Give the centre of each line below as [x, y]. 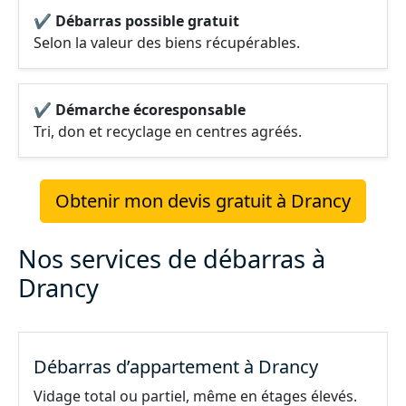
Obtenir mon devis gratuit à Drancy [203, 201]
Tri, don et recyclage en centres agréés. [168, 131]
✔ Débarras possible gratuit [136, 21]
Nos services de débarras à [172, 259]
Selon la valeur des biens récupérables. [167, 43]
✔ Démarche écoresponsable [140, 110]
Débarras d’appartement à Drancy [176, 367]
